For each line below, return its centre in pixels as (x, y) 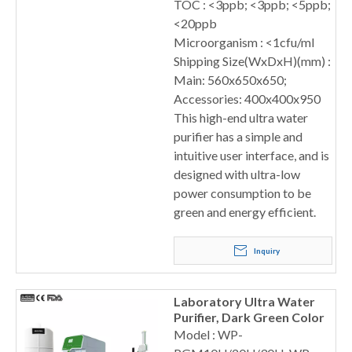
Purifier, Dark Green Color (249, 317)
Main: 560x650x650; (230, 80)
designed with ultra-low (237, 174)
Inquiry (266, 251)
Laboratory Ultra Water (244, 301)
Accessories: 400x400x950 (247, 99)
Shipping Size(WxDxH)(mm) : (252, 61)
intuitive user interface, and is (251, 155)
